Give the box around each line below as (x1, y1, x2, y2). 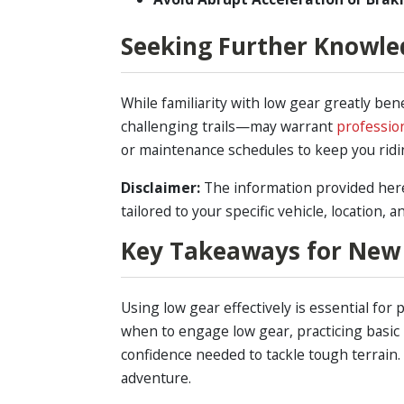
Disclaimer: (121, 177, 201, 197)
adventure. (121, 368, 192, 389)
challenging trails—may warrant (121, 116, 337, 137)
